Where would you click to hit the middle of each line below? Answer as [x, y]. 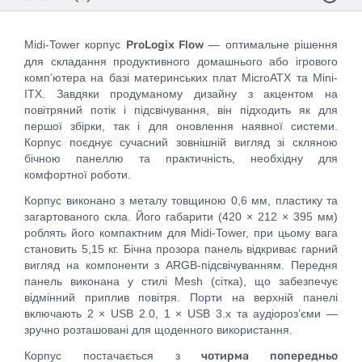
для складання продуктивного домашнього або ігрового [181, 61]
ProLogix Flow [165, 45]
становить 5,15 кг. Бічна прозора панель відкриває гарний [181, 249]
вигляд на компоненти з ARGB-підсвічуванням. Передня [181, 265]
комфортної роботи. [78, 175]
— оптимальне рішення [271, 44]
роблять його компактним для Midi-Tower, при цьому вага [181, 233]
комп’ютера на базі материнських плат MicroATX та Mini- [181, 78]
